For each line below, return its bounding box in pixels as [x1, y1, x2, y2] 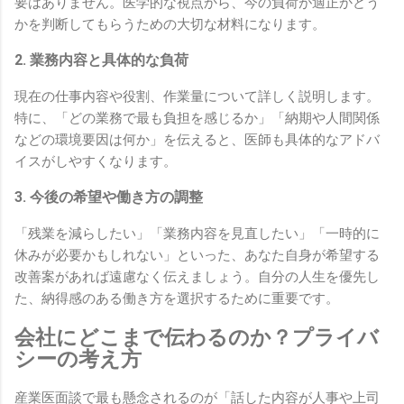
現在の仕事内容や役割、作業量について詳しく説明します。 [14, 88, 380, 106]
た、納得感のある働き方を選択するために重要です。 [14, 290, 339, 308]
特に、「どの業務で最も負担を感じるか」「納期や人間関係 [14, 110, 380, 127]
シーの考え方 [14, 346, 142, 371]
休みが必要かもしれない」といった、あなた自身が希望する [14, 247, 380, 264]
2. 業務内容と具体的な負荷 [14, 51, 188, 69]
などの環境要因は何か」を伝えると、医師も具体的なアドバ [14, 132, 380, 149]
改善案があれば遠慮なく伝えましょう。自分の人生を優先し [14, 269, 380, 286]
